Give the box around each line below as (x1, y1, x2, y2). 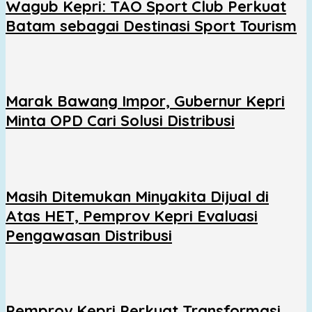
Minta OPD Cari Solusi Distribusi (6, 111, 235, 131)
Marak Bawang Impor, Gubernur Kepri (6, 91, 285, 111)
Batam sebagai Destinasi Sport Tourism (6, 15, 297, 36)
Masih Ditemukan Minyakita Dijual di (6, 186, 269, 206)
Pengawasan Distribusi (6, 225, 172, 245)
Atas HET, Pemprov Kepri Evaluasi (6, 205, 258, 226)
